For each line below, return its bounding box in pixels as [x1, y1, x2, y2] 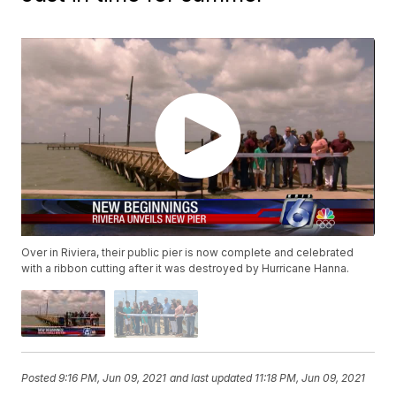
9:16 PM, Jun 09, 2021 [58, 371, 167, 385]
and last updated [170, 371, 253, 385]
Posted [21, 371, 59, 385]
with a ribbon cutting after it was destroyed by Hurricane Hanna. [21, 262, 350, 276]
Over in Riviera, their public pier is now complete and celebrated [21, 246, 354, 260]
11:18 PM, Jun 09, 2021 [255, 371, 366, 385]
